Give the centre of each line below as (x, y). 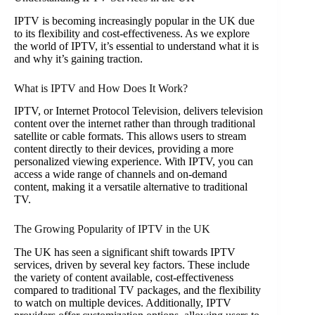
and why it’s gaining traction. (78, 58)
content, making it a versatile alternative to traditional (131, 187)
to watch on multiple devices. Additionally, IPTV (123, 303)
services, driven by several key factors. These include (132, 265)
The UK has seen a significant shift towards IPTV (125, 252)
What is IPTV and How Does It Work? (101, 88)
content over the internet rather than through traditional (135, 124)
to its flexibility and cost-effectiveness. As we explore (132, 33)
